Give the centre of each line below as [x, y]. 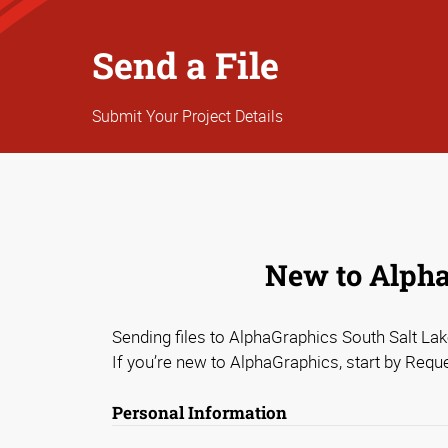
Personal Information [199, 413]
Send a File [185, 65]
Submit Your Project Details [187, 115]
